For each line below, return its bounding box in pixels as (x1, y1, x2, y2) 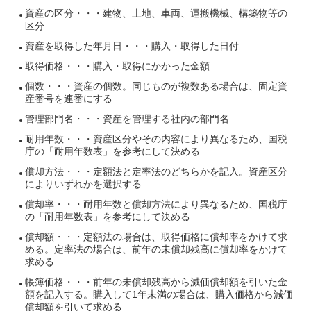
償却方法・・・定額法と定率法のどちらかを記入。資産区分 (25, 166, 287, 178)
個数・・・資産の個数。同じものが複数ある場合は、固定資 (25, 81, 287, 92)
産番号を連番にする (25, 93, 112, 105)
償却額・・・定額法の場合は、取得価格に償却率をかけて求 (25, 231, 287, 243)
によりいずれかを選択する (25, 178, 142, 190)
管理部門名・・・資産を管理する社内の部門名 (25, 113, 229, 125)
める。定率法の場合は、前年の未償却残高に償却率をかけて (25, 244, 287, 255)
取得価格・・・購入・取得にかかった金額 (25, 60, 210, 72)
